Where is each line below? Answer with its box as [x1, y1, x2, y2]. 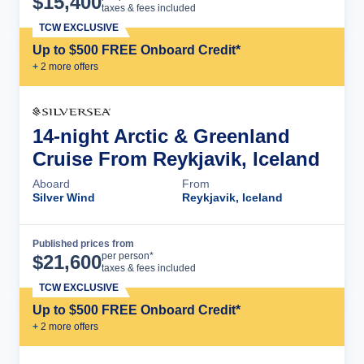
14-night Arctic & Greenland [32, 124, 290, 147]
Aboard [32, 176, 70, 190]
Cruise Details [229, 249, 315, 263]
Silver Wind [32, 190, 95, 204]
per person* [102, 249, 154, 262]
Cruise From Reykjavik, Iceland [32, 147, 320, 170]
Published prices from [32, 237, 134, 249]
